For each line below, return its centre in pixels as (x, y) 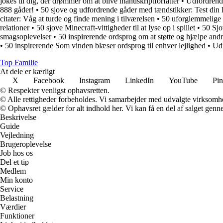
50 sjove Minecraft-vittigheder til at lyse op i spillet (116, 27)
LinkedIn (139, 80)
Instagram (95, 80)
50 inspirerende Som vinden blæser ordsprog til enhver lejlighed (105, 45)
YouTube (183, 80)
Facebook (49, 80)
